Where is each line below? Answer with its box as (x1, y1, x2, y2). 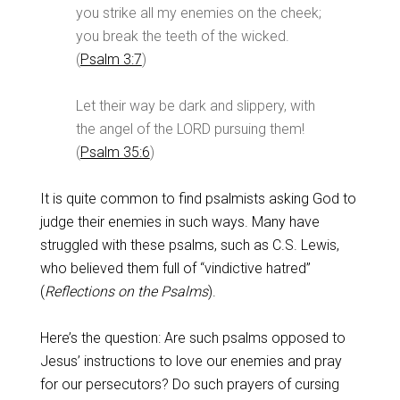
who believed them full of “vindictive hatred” (39, 260, 311, 277)
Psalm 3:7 (79, 51, 142, 68)
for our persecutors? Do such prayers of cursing (39, 376, 339, 393)
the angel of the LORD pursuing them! (75, 121, 304, 137)
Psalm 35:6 (79, 144, 150, 161)
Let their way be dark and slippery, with (75, 97, 315, 114)
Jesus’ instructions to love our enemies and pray (39, 353, 342, 370)
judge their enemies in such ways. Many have (39, 213, 320, 230)
